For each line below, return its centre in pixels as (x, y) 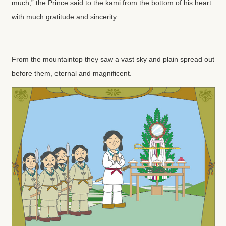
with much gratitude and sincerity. (65, 16)
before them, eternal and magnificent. (71, 73)
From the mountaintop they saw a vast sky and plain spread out (113, 59)
